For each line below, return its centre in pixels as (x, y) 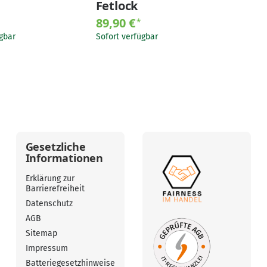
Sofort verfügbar (127, 37)
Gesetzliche (55, 147)
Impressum (46, 249)
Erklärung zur (50, 179)
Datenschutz (49, 204)
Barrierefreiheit (55, 189)
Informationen (64, 158)
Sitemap (41, 234)
